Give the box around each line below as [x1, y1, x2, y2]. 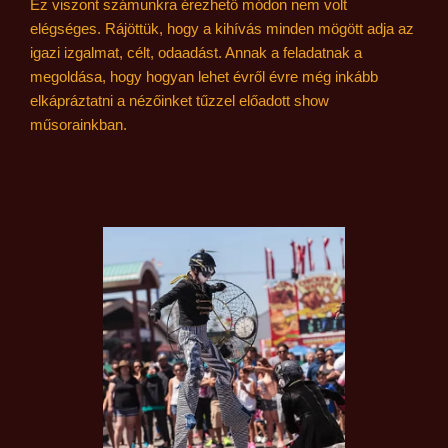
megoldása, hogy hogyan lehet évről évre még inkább [30, 67, 378, 85]
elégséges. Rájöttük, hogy [30, 19, 203, 37]
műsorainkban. [30, 115, 127, 133]
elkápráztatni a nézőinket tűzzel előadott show [30, 91, 329, 109]
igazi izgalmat [30, 43, 119, 61]
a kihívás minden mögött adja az [203, 19, 414, 37]
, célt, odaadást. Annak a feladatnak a [119, 43, 362, 61]
